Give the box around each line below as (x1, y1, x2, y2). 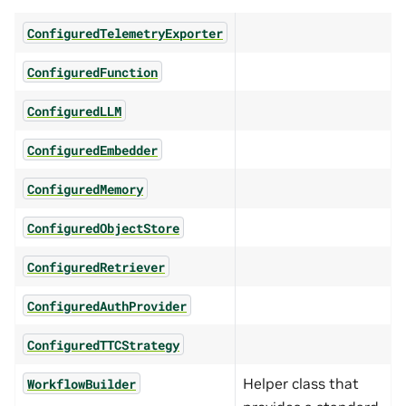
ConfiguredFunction (27, 63, 158, 81)
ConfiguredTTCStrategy (27, 335, 179, 353)
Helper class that (243, 373, 359, 392)
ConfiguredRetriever (27, 257, 165, 275)
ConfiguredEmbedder (27, 140, 158, 159)
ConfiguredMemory (27, 179, 143, 198)
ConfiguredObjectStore (27, 218, 179, 237)
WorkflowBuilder (27, 374, 136, 392)
